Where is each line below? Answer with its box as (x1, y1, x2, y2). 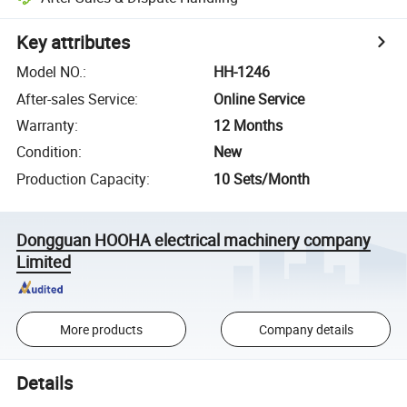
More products (59, 320, 143, 338)
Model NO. (16, 62, 84, 83)
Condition (16, 142, 79, 163)
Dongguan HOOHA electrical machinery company (16, 228, 372, 251)
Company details (258, 320, 353, 338)
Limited (16, 250, 72, 273)
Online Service (213, 88, 305, 109)
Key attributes (16, 30, 131, 55)
